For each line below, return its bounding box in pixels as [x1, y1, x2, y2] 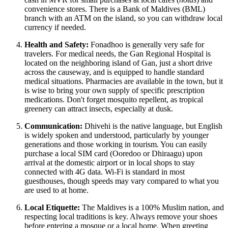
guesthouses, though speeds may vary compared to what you [24, 177, 219, 186]
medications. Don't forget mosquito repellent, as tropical [24, 95, 203, 104]
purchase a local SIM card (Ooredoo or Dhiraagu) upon [24, 149, 203, 158]
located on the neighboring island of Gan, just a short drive [24, 59, 212, 68]
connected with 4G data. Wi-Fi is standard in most [24, 167, 185, 177]
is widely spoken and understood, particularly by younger [24, 131, 209, 140]
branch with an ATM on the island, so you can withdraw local [24, 14, 222, 23]
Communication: [24, 122, 82, 131]
